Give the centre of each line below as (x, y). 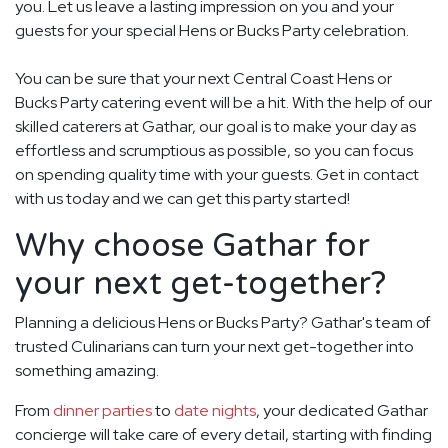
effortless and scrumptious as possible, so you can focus (214, 151)
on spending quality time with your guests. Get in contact (217, 175)
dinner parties (102, 411)
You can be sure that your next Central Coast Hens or (203, 79)
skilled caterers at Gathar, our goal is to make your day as (215, 127)
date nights (215, 411)
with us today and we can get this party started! (182, 199)
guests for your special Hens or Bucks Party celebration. (212, 31)
